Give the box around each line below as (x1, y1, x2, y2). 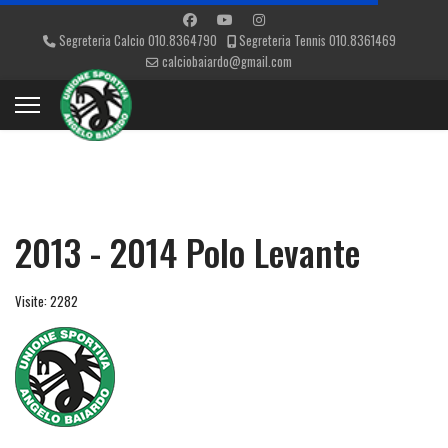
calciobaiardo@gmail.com (162, 52, 292, 71)
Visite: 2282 (15, 291, 78, 311)
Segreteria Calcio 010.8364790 (58, 31, 217, 50)
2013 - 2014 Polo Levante (15, 225, 360, 278)
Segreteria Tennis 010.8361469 (238, 31, 396, 50)
